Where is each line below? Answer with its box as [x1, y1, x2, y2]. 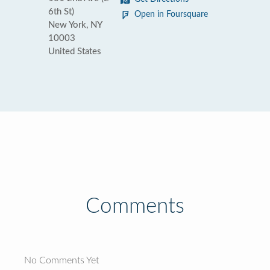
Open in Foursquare [134, 10, 208, 19]
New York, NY [48, 20, 102, 30]
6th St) [48, 7, 74, 16]
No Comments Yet [24, 256, 99, 265]
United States [48, 47, 101, 56]
